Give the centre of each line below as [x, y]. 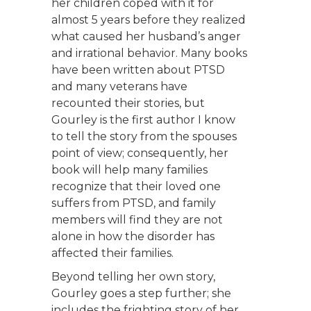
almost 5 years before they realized [149, 20]
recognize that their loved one [136, 187]
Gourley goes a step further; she [141, 294]
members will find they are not [137, 220]
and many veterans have [119, 87]
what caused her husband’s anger [146, 37]
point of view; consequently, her [140, 153]
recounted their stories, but [128, 103]
